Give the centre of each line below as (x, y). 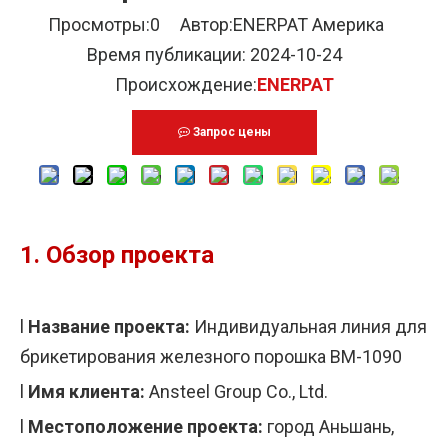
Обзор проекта (130, 254)
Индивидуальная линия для (310, 326)
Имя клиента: (88, 391)
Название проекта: (111, 326)
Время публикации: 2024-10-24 (224, 54)
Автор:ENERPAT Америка (280, 24)
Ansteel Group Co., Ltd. (238, 391)
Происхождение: (185, 84)
